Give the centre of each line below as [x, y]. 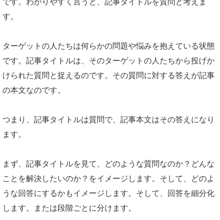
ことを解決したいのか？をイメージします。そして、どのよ [109, 179]
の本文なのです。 [34, 90]
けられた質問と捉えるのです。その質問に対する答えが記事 [109, 75]
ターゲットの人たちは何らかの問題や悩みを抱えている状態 [109, 46]
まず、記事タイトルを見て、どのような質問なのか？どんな [109, 164]
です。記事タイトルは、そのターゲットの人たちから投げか [109, 61]
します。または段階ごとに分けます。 [69, 208]
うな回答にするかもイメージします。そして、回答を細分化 [109, 193]
